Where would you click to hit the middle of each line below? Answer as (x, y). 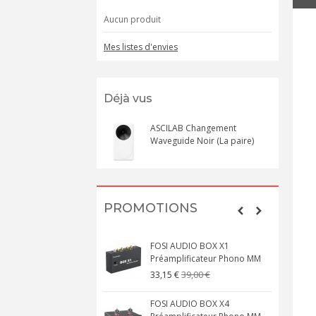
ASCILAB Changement (193, 128)
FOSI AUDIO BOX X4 (190, 304)
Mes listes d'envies (141, 47)
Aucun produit (132, 19)
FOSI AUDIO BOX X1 (190, 246)
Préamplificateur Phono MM (206, 259)
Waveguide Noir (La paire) (202, 141)
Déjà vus (128, 98)
